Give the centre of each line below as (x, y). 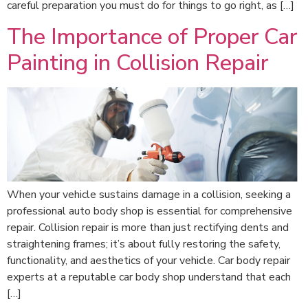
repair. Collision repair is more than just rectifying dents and (148, 227)
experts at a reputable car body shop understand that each (149, 277)
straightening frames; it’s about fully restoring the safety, (144, 244)
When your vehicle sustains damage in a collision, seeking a (149, 194)
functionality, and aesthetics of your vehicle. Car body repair (148, 260)
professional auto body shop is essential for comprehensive (150, 211)
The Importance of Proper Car (152, 36)
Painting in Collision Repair (137, 63)
